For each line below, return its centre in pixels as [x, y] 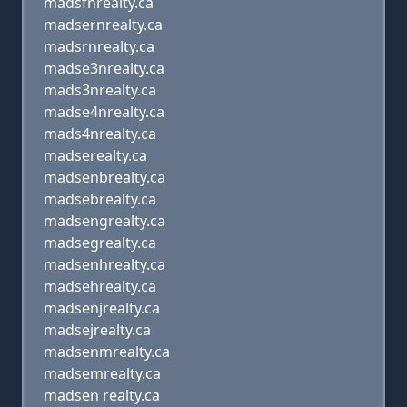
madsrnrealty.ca [99, 46]
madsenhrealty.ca [104, 264]
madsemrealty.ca [102, 373]
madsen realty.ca [102, 395]
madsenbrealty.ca [104, 177]
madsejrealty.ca [97, 330]
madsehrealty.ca [100, 286]
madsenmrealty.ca [107, 352]
